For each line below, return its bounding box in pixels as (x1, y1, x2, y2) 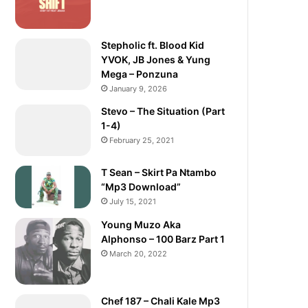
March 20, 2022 (109, 248, 168, 258)
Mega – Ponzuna (101, 67, 179, 80)
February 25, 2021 (109, 135, 175, 145)
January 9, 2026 (109, 83, 168, 93)
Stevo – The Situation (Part (101, 104, 225, 117)
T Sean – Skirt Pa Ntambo (101, 166, 217, 178)
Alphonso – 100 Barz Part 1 (101, 232, 225, 245)
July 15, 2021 (109, 196, 157, 206)
